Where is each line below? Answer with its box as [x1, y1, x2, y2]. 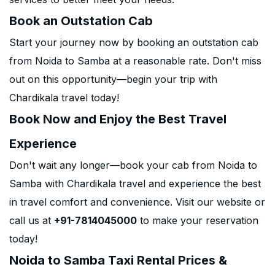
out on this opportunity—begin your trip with [9, 73, 217, 85]
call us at [9, 214, 54, 227]
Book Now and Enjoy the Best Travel [9, 112, 227, 126]
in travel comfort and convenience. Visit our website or [9, 196, 265, 208]
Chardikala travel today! [9, 91, 119, 104]
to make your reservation [137, 214, 258, 227]
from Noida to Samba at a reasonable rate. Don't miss [9, 55, 261, 67]
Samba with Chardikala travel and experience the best [9, 177, 261, 190]
